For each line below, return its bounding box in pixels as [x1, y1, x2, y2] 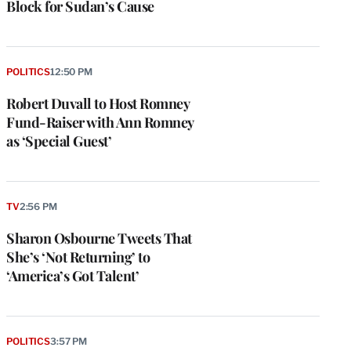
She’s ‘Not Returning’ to [6, 247, 150, 266]
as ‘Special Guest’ [6, 131, 111, 150]
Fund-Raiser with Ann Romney [6, 112, 194, 132]
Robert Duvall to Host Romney [6, 93, 189, 113]
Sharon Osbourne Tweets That [6, 228, 192, 248]
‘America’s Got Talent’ [6, 266, 139, 285]
